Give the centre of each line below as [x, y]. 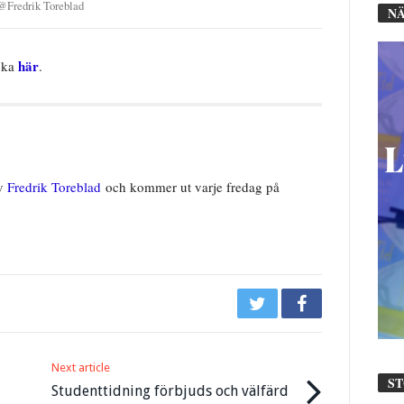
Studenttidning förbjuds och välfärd [170, 390]
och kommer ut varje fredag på [193, 186]
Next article [81, 367]
